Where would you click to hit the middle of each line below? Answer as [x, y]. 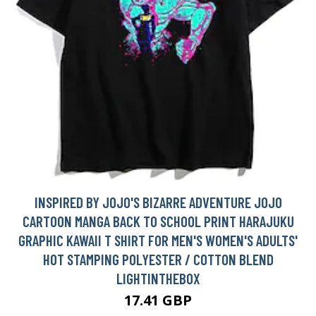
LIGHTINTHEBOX [158, 279]
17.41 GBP [158, 300]
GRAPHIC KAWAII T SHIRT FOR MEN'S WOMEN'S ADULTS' [158, 241]
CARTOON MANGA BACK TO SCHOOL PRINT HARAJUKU [158, 221]
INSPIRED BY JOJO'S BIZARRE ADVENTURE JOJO [158, 202]
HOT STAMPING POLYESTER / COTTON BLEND [158, 260]
